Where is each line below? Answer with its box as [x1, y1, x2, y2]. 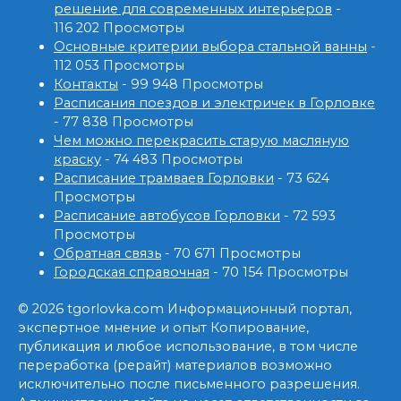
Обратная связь [54, 245, 161, 262]
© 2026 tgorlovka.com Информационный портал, [18, 301, 352, 318]
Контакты [54, 76, 118, 93]
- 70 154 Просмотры [209, 264, 348, 281]
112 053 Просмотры [54, 57, 184, 74]
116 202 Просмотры [54, 20, 184, 37]
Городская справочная [54, 264, 209, 281]
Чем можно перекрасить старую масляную [54, 132, 349, 149]
